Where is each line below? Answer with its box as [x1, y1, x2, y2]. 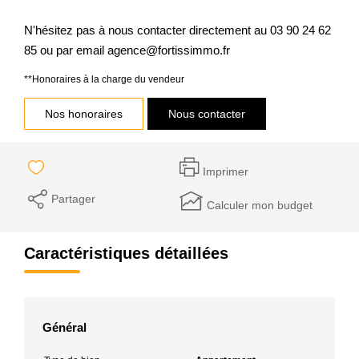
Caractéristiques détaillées [24, 244, 228, 262]
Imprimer [203, 165, 248, 178]
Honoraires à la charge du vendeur [32, 73, 184, 85]
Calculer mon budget [207, 198, 313, 212]
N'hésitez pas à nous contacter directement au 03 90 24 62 [24, 22, 331, 37]
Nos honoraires [45, 107, 123, 120]
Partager [51, 192, 95, 205]
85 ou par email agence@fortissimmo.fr [24, 42, 230, 57]
